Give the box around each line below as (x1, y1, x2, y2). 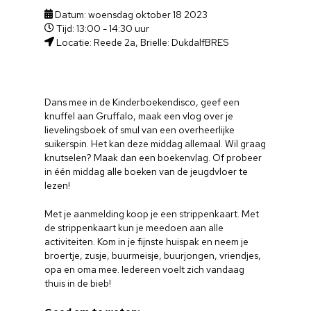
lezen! (44, 178, 71, 192)
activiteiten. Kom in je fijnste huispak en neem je (44, 235, 249, 248)
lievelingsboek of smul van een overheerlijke (44, 123, 235, 136)
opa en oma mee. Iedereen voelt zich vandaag (44, 262, 245, 276)
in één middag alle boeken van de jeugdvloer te (44, 165, 249, 178)
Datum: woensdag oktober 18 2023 (53, 8, 208, 21)
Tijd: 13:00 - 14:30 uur (54, 22, 150, 35)
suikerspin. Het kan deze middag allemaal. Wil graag (44, 137, 267, 150)
